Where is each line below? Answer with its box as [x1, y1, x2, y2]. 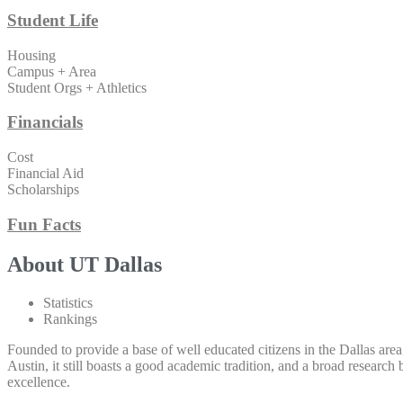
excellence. [7, 373, 70, 390]
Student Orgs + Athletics [7, 79, 147, 95]
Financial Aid [7, 165, 84, 181]
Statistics [43, 294, 93, 310]
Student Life [7, 10, 98, 30]
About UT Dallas [7, 252, 162, 276]
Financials [7, 112, 83, 132]
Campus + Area [7, 63, 96, 79]
